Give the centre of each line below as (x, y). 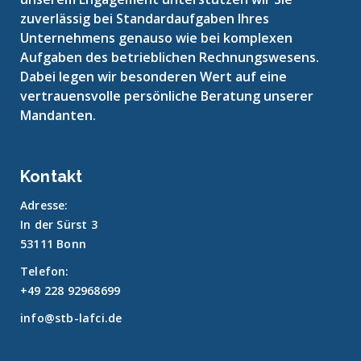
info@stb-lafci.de (71, 318)
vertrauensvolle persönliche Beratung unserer (167, 96)
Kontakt (52, 177)
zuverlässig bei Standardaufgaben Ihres (145, 19)
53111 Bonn (53, 244)
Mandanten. (58, 116)
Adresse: (44, 205)
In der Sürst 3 (59, 225)
